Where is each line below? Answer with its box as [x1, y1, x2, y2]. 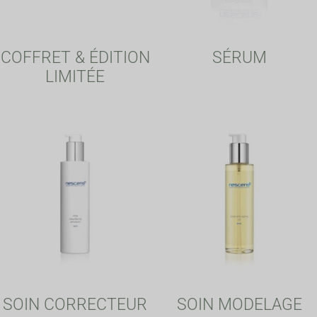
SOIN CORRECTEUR [3, 294, 147, 314]
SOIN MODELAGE [176, 294, 302, 314]
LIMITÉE [45, 67, 105, 86]
